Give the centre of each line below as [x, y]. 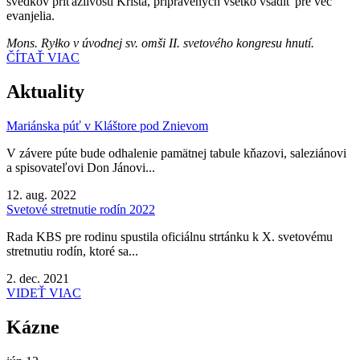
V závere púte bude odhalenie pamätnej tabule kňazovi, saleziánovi [176, 153]
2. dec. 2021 [38, 279]
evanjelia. [31, 16]
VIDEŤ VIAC [44, 293]
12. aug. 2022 [41, 195]
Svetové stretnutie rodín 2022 [81, 210]
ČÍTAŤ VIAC [43, 58]
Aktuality [45, 92]
